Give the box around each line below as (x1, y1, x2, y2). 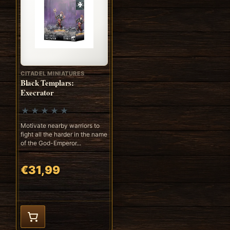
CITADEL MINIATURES (21, 69, 85, 77)
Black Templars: (21, 76, 74, 88)
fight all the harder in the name (21, 130, 107, 138)
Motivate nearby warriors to (21, 121, 100, 129)
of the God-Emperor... (21, 139, 81, 147)
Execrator (21, 86, 54, 98)
